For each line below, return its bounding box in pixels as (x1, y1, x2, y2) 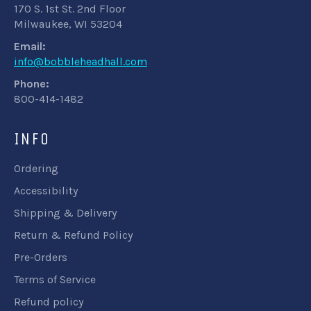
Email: (14, 40, 46, 53)
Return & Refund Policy (14, 228, 133, 242)
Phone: (14, 77, 49, 90)
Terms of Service (14, 273, 96, 286)
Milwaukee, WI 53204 (14, 17, 122, 31)
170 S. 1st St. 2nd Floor (14, 2, 126, 15)
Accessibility (14, 184, 78, 197)
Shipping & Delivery (14, 206, 117, 219)
